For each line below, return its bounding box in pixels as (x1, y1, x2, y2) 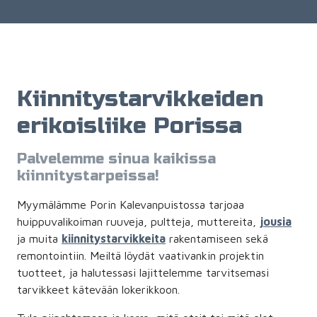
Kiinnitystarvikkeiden (17, 84, 263, 113)
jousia (260, 214, 292, 228)
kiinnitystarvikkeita (62, 231, 166, 245)
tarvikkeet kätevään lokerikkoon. (17, 282, 183, 296)
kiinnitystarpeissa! (17, 166, 159, 185)
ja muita (17, 231, 62, 245)
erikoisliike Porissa (17, 111, 242, 139)
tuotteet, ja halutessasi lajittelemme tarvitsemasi (17, 265, 269, 279)
